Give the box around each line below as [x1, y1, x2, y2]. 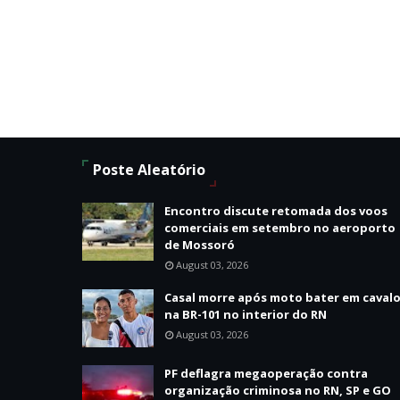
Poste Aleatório [93, 160, 205, 179]
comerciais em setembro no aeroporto [164, 220, 396, 236]
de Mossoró [164, 237, 235, 253]
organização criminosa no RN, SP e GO [164, 382, 391, 398]
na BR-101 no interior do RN [164, 306, 327, 322]
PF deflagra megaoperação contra [164, 365, 368, 381]
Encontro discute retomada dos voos [164, 203, 387, 219]
